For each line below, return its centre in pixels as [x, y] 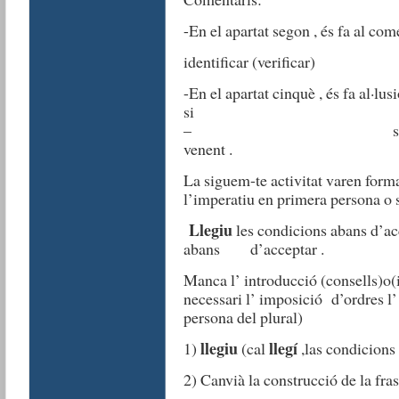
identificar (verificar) [249, 62]
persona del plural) [243, 318]
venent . [208, 149]
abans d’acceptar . [253, 249]
